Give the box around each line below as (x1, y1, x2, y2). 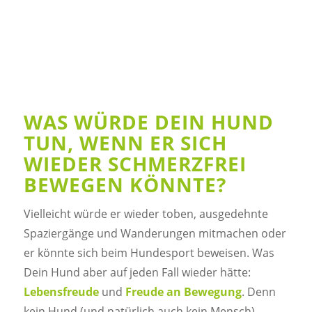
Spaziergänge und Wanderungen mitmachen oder (23, 226, 286, 242)
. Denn (241, 284, 276, 300)
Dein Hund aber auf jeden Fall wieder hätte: (23, 265, 251, 281)
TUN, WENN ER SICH (23, 129, 227, 156)
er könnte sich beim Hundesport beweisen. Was (23, 245, 274, 261)
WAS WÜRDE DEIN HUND (23, 108, 274, 135)
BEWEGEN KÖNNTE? (23, 171, 226, 198)
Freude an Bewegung (125, 284, 242, 300)
